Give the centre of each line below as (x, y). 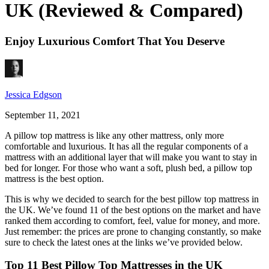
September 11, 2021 (43, 115)
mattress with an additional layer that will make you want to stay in (131, 157)
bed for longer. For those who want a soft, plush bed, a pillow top (128, 168)
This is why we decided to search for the (83, 199)
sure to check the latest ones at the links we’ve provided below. (124, 242)
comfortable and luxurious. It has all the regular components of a (126, 146)
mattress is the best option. (56, 178)
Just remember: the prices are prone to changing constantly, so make (133, 231)
